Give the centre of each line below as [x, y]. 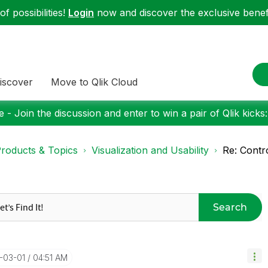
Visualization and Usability [150, 150]
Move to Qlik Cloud [94, 82]
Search [230, 207]
